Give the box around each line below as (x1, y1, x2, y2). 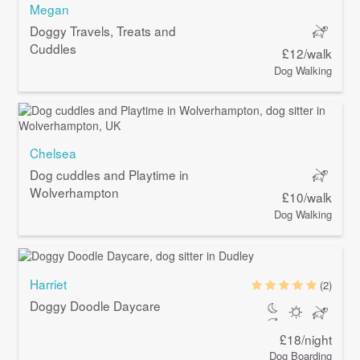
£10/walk (282, 188, 333, 207)
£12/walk (282, 44, 333, 63)
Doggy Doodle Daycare (29, 296, 161, 314)
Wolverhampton (29, 183, 119, 202)
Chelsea (29, 144, 76, 162)
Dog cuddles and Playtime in (29, 166, 189, 184)
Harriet (29, 274, 67, 292)
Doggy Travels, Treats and (29, 22, 176, 40)
